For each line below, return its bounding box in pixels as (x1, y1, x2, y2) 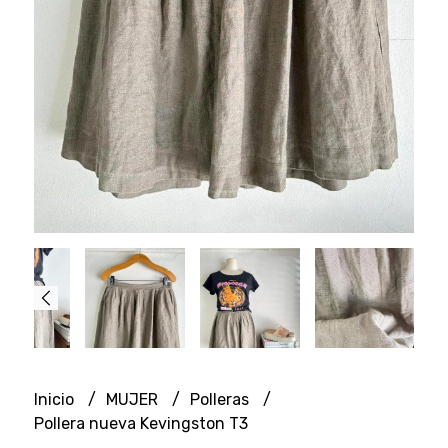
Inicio (33, 389, 78, 409)
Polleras (189, 389, 253, 409)
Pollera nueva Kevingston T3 (33, 413, 248, 433)
